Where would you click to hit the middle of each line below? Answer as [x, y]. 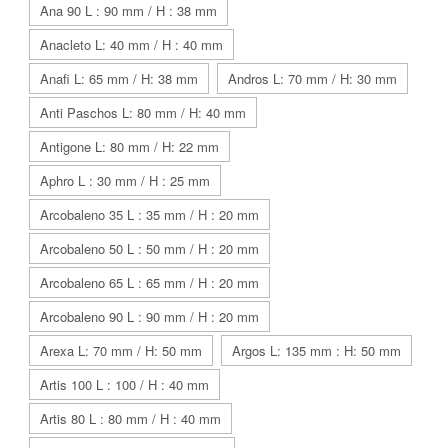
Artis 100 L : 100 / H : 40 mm [124, 384]
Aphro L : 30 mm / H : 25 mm [125, 180]
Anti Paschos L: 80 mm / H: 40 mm [143, 112]
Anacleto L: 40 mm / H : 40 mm [131, 44]
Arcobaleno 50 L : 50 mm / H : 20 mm [149, 248]
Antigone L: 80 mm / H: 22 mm [129, 146]
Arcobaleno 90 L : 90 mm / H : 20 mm [149, 316]
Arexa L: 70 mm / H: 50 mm [121, 350]
